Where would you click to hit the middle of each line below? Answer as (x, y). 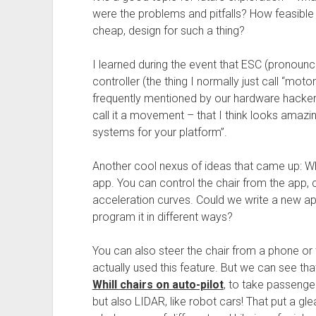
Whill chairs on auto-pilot (158, 285)
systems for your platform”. (159, 133)
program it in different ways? (162, 217)
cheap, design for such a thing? (168, 31)
